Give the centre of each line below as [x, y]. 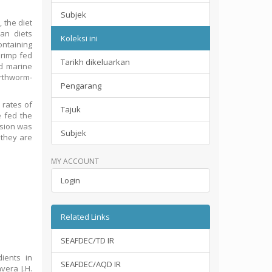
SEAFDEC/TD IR [87, 240]
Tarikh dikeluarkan [95, 62]
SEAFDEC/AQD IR [90, 264]
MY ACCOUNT [75, 161]
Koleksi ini [79, 38]
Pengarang [81, 86]
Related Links [85, 217]
